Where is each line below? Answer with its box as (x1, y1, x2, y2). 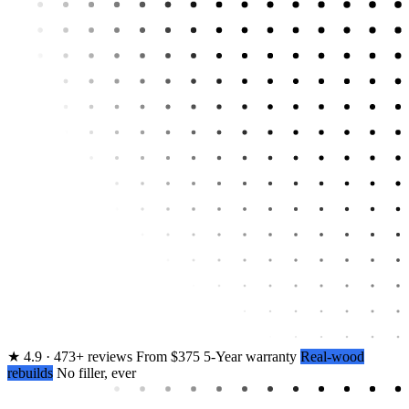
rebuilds (7, 365, 53, 381)
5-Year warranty (204, 349, 297, 364)
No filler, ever (57, 365, 136, 381)
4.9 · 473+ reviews (20, 349, 132, 364)
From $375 (136, 349, 200, 364)
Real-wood (300, 349, 364, 364)
